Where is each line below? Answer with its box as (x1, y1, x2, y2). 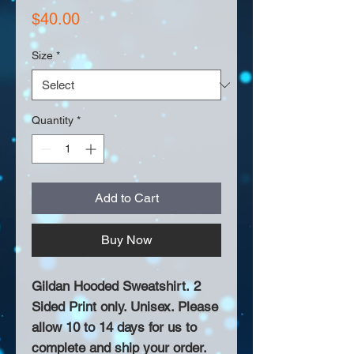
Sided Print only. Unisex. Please (32, 299, 218, 315)
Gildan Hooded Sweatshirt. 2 (32, 278, 201, 295)
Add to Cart (94, 190, 159, 206)
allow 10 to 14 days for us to (32, 319, 197, 336)
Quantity (32, 114, 73, 127)
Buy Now (100, 232, 153, 248)
